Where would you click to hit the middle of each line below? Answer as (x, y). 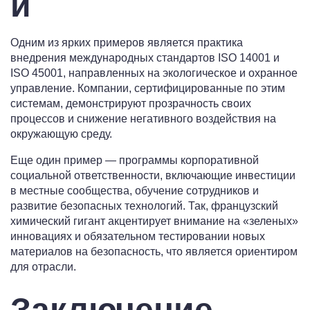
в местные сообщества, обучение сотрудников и (135, 191)
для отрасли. (43, 267)
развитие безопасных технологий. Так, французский (144, 206)
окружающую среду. (61, 134)
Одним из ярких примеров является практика (127, 43)
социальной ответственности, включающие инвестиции (153, 176)
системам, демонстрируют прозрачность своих (131, 104)
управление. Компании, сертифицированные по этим (148, 89)
